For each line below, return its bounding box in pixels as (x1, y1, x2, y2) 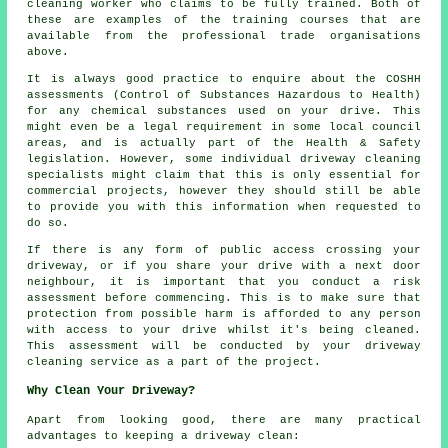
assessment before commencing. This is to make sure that (27, 291, 421, 304)
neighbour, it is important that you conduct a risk (27, 275, 421, 288)
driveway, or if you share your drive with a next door (27, 259, 421, 272)
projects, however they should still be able (97, 184, 421, 197)
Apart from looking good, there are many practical (27, 413, 421, 426)
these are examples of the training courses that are (27, 13, 421, 26)
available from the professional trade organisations (27, 29, 421, 42)
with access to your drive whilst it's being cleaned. (27, 323, 421, 336)
